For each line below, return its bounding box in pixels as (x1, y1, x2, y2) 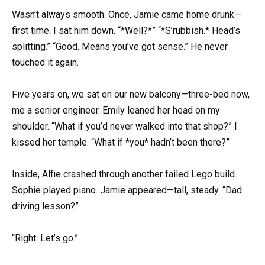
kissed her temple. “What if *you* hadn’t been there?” (12, 136, 230, 148)
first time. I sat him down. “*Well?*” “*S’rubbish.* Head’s (12, 24, 240, 36)
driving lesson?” (12, 201, 79, 212)
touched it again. (12, 56, 79, 68)
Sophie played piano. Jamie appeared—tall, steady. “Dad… (12, 185, 248, 196)
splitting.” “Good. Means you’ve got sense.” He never (12, 40, 228, 52)
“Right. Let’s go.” (12, 232, 78, 244)
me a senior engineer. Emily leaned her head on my (12, 104, 220, 116)
